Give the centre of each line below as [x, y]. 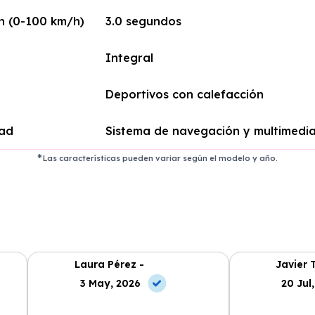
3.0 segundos [143, 21]
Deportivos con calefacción [184, 94]
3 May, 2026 [110, 283]
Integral [129, 58]
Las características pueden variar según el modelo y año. [161, 158]
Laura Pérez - [109, 264]
